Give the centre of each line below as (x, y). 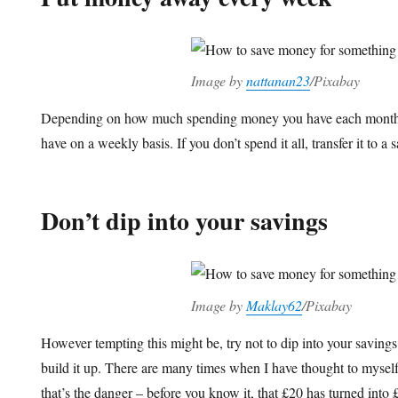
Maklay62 (274, 305)
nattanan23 (278, 81)
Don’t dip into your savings (185, 221)
